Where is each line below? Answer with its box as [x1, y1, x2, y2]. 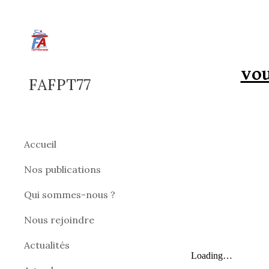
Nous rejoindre [24, 214, 94, 226]
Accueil [24, 138, 56, 150]
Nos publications [24, 163, 101, 175]
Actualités [24, 239, 70, 251]
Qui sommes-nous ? [24, 189, 115, 201]
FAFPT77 [29, 75, 91, 94]
